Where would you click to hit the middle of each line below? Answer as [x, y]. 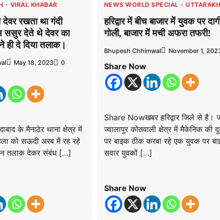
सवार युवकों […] [128, 153]
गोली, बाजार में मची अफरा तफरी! [157, 33]
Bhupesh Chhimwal [132, 51]
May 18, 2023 [33, 63]
